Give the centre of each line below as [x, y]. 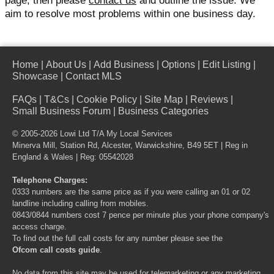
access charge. [39, 227]
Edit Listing [227, 65]
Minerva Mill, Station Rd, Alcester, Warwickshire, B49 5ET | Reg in [130, 146]
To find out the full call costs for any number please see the [117, 239]
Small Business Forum [61, 111]
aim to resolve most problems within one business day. [130, 14]
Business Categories [163, 111]
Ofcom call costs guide [56, 250]
